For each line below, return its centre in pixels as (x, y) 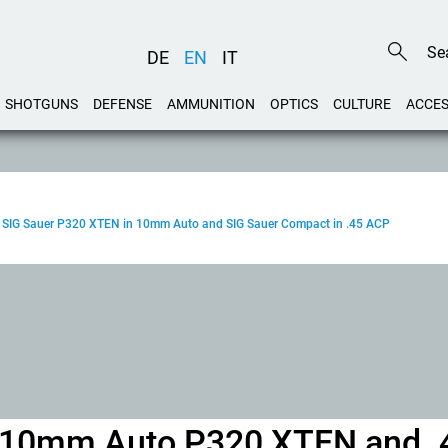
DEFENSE (122, 104)
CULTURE (362, 104)
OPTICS (294, 104)
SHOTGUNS (41, 104)
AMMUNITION (211, 104)
